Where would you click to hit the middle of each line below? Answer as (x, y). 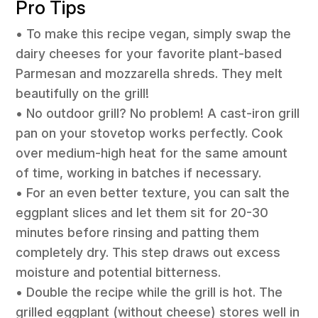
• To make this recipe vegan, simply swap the (154, 34)
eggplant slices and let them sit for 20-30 (142, 213)
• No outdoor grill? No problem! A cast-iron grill (158, 114)
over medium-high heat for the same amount (152, 153)
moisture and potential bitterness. (119, 273)
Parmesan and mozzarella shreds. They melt (149, 74)
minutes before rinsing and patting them (138, 233)
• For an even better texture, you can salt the (153, 193)
